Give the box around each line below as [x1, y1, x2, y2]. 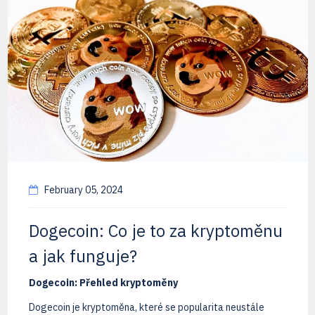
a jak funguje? [28, 244, 137, 267]
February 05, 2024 [41, 183, 123, 196]
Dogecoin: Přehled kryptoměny [28, 276, 178, 289]
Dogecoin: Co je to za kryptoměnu [28, 219, 283, 242]
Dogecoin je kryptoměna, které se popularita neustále [28, 300, 264, 314]
